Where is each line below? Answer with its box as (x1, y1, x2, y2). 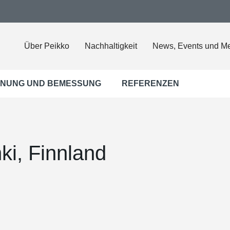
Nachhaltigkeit (85, 42, 137, 50)
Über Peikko (24, 42, 69, 50)
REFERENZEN (122, 79, 179, 88)
